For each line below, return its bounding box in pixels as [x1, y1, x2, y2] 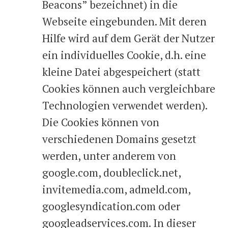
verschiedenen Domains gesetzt [42, 132, 196, 146]
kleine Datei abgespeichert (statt [42, 65, 201, 79]
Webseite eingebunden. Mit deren [42, 14, 207, 28]
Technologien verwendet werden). [42, 98, 207, 112]
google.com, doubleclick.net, [42, 165, 181, 180]
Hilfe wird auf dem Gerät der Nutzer [42, 31, 215, 45]
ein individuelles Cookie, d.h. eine [42, 48, 206, 62]
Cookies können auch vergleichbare [42, 81, 215, 96]
